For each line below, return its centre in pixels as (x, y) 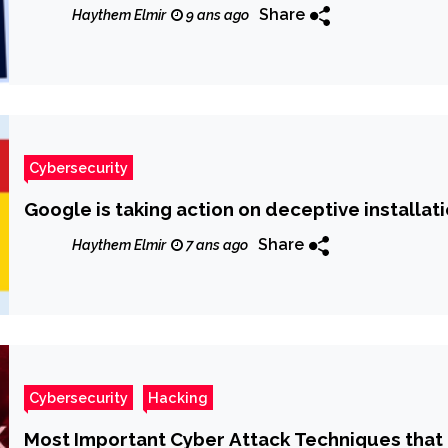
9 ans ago (216, 14)
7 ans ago (216, 244)
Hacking (178, 398)
